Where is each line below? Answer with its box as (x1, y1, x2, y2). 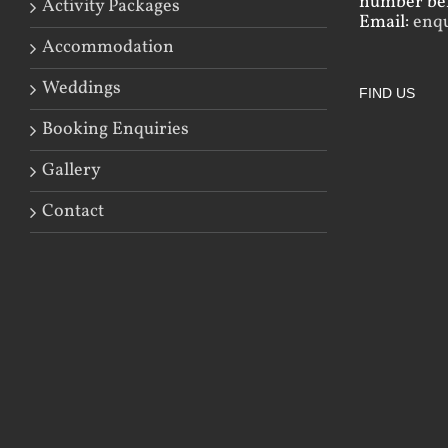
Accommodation (42, 34, 174, 60)
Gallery (42, 157, 101, 183)
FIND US (359, 84, 415, 101)
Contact (42, 198, 104, 224)
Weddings (42, 75, 121, 101)
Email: (359, 9, 413, 35)
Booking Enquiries (42, 116, 189, 142)
